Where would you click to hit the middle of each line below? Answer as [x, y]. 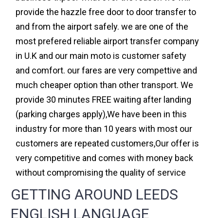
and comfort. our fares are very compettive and [107, 71]
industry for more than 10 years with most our [104, 129]
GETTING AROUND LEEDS [95, 195]
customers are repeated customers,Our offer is [108, 144]
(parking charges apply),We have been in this [101, 114]
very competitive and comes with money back [105, 158]
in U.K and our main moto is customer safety [101, 56]
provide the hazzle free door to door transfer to [106, 12]
